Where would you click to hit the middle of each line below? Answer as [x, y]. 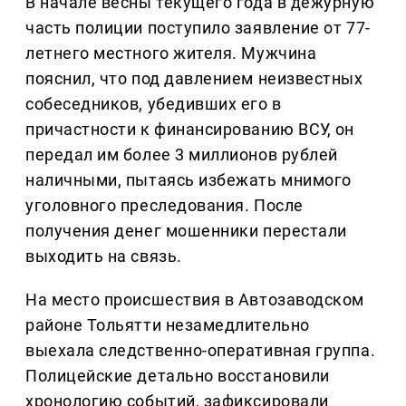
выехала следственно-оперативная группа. [201, 351]
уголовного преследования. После [164, 206]
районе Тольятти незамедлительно [168, 325]
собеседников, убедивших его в [154, 104]
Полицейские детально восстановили [178, 376]
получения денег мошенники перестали [186, 231]
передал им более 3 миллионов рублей [182, 155]
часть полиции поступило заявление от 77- [198, 28]
